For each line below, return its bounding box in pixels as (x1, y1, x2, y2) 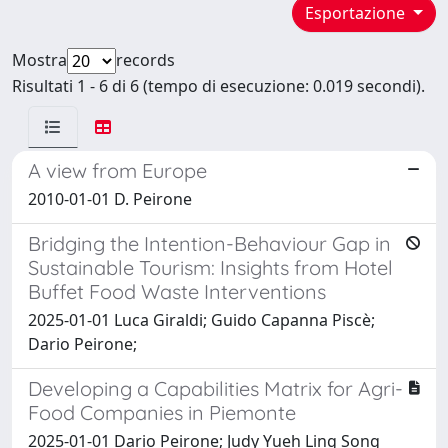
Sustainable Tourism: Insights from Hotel (28, 254, 393, 280)
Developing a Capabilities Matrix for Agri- (28, 375, 403, 401)
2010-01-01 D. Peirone (28, 187, 192, 210)
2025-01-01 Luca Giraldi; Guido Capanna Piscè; (28, 308, 375, 331)
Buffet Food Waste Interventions (28, 278, 326, 304)
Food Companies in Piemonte (28, 399, 296, 425)
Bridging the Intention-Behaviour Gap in (28, 230, 391, 256)
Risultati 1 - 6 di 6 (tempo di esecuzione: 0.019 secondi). (12, 74, 425, 97)
